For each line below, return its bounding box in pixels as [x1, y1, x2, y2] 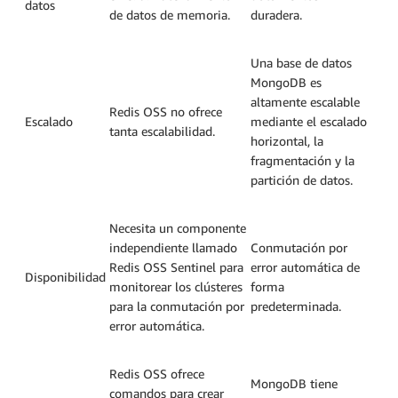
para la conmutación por [109, 298, 244, 314]
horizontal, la [251, 132, 323, 148]
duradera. [251, 6, 302, 22]
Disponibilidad [25, 268, 106, 284]
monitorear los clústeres [109, 278, 243, 294]
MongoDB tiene [251, 375, 338, 391]
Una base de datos [251, 54, 352, 70]
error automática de [251, 259, 360, 275]
